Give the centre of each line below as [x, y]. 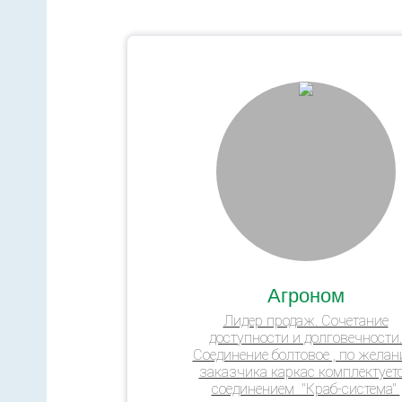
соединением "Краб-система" [306, 389]
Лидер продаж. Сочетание [306, 320]
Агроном [306, 293]
